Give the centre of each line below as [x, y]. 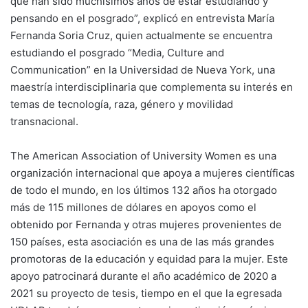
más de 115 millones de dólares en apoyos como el [133, 208]
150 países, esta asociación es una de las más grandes [142, 242]
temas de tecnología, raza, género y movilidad [122, 104]
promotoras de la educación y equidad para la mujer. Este [149, 259]
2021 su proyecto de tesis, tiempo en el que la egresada [146, 294]
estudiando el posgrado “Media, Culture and [117, 53]
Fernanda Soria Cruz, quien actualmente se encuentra [141, 36]
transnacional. [44, 122]
